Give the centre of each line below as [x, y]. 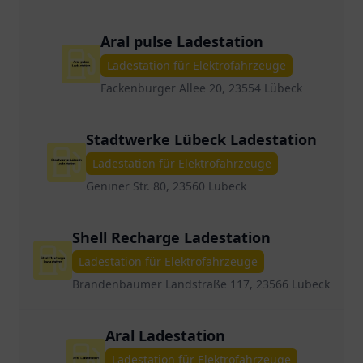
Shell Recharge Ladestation [171, 237]
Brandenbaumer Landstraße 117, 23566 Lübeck [201, 284]
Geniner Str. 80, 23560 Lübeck [166, 186]
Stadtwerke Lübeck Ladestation [201, 139]
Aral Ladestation [165, 335]
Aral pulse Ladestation [181, 41]
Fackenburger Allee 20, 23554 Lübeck [201, 88]
